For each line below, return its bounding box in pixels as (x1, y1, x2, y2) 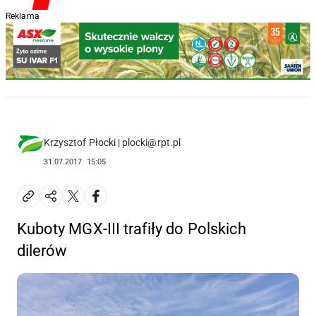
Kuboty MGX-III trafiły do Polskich (17, 220, 247, 238)
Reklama (6, 11, 39, 21)
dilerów (17, 242, 68, 260)
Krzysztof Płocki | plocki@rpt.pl (44, 137, 181, 149)
